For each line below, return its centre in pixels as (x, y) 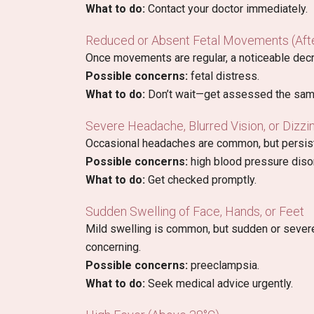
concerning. (113, 247)
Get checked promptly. (201, 180)
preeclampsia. (224, 266)
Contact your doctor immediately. (226, 9)
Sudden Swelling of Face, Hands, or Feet (195, 212)
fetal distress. (224, 76)
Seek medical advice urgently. (219, 284)
